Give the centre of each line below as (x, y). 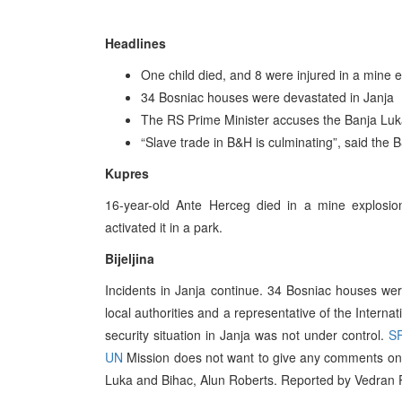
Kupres (127, 173)
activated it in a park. (164, 227)
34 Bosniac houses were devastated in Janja (267, 97)
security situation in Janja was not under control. (247, 335)
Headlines (135, 43)
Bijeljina (130, 258)
